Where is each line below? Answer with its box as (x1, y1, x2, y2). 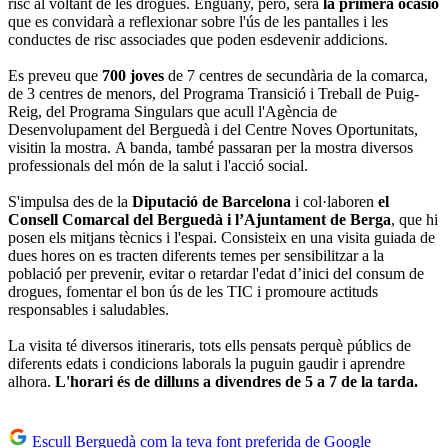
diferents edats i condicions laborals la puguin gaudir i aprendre (8, 354, 405, 372)
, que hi (391, 210, 438, 228)
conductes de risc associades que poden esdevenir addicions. (8, 30, 388, 48)
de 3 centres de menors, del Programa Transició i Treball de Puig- (8, 84, 419, 102)
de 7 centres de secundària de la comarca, (168, 66, 428, 84)
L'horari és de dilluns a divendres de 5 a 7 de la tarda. (55, 372, 422, 390)
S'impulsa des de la (8, 192, 132, 210)
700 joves (102, 66, 168, 84)
